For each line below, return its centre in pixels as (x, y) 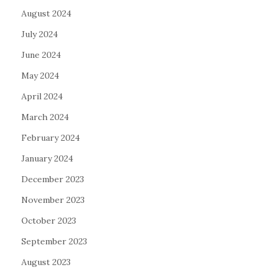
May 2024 (40, 76)
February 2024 (51, 138)
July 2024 (40, 34)
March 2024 (45, 117)
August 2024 (46, 13)
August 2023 (46, 262)
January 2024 (47, 158)
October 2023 (49, 221)
